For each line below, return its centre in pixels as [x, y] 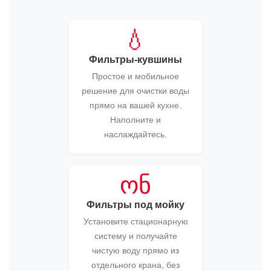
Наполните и [135, 120]
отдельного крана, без [135, 265]
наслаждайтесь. [135, 134]
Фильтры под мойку [135, 205]
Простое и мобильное [135, 76]
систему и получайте [135, 236]
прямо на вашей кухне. [135, 105]
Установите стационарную [135, 221]
